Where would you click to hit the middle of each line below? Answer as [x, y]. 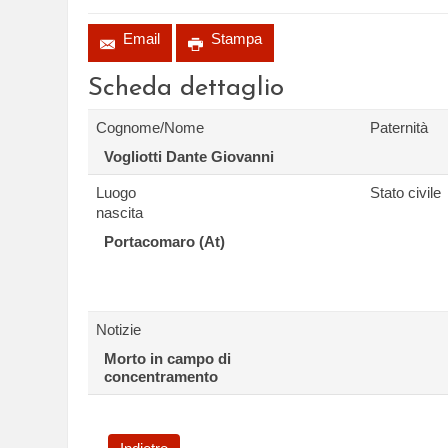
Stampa [234, 38]
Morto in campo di [167, 358]
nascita [119, 212]
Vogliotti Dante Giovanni [189, 156]
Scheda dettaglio [186, 88]
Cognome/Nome [150, 127]
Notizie [118, 329]
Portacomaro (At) [164, 241]
